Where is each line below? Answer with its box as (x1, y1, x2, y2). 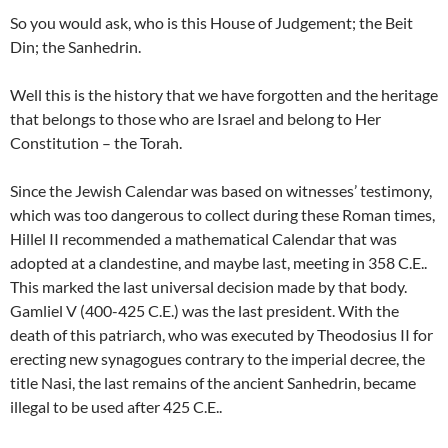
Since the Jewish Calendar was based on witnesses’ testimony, (10, 181, 432, 201)
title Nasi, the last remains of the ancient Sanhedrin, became (10, 373, 416, 393)
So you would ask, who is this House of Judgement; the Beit (10, 13, 413, 33)
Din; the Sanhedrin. (10, 37, 141, 57)
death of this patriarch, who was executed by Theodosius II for (10, 325, 433, 345)
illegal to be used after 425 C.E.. (10, 397, 222, 417)
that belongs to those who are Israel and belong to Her (10, 109, 381, 129)
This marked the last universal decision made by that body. (10, 277, 407, 297)
